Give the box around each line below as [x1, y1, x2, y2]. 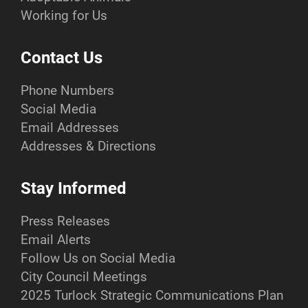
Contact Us [21, 48, 102, 68]
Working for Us [21, 8, 107, 24]
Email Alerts [21, 232, 91, 248]
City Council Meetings [21, 269, 147, 285]
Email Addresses [21, 120, 119, 136]
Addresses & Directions [21, 138, 156, 155]
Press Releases [21, 213, 110, 230]
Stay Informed [21, 179, 126, 199]
